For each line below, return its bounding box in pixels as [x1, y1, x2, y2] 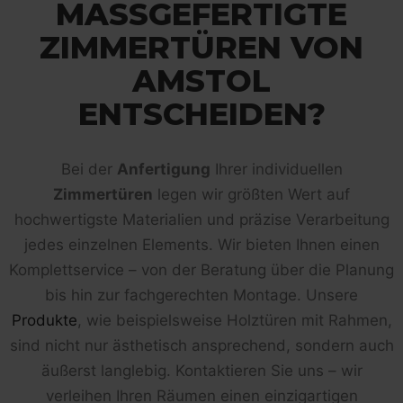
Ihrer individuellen [210, 159, 343, 178]
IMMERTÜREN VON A [40, 28, 363, 67]
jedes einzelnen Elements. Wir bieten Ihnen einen [23, 235, 380, 254]
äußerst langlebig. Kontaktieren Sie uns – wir [40, 361, 363, 380]
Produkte [11, 310, 77, 329]
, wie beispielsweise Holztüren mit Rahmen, [76, 310, 392, 329]
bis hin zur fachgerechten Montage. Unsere [45, 285, 358, 304]
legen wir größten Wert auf [153, 184, 350, 203]
